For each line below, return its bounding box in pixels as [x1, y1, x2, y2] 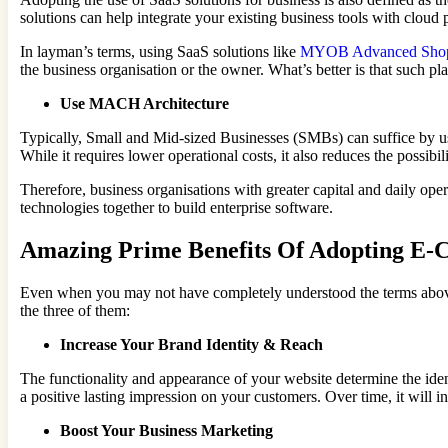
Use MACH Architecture [60, 94, 229, 112]
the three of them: [20, 301, 130, 319]
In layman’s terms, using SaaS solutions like [20, 42, 300, 60]
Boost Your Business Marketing [60, 421, 277, 439]
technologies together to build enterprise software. [20, 198, 333, 216]
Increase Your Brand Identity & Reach [60, 335, 323, 353]
